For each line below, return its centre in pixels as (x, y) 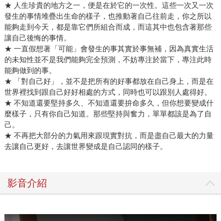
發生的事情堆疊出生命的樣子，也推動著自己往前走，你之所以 (108, 16)
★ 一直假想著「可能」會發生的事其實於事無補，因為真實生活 (109, 49)
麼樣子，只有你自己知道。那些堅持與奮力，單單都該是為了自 (108, 114)
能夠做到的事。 (30, 71)
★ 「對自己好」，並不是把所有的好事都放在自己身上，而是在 (109, 81)
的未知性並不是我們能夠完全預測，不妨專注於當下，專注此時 (108, 60)
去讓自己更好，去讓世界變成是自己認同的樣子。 (86, 147)
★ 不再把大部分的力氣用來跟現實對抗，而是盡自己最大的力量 (109, 136)
